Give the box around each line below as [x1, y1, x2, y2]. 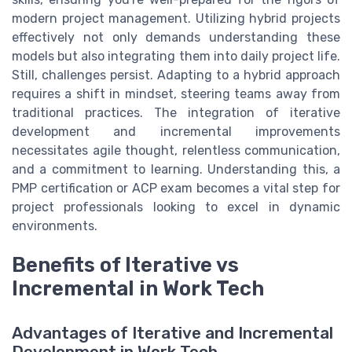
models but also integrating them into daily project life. [12, 49, 340, 64]
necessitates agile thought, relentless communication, [12, 143, 340, 159]
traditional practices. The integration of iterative [12, 105, 340, 121]
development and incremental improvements [12, 124, 340, 140]
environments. [12, 218, 97, 234]
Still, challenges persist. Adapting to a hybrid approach [12, 68, 340, 83]
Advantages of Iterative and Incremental [12, 323, 333, 343]
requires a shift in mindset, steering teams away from [12, 86, 340, 102]
